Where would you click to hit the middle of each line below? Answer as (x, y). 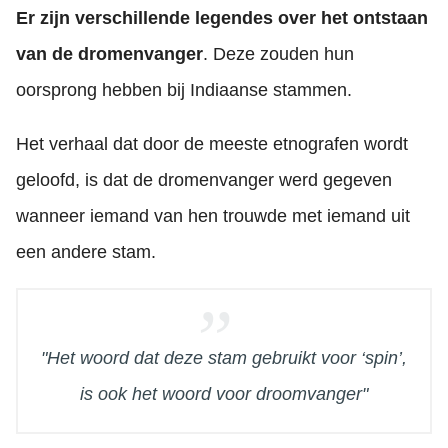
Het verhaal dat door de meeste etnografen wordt (212, 143)
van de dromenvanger (109, 53)
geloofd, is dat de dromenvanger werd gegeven (204, 179)
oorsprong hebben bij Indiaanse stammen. (184, 89)
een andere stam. (86, 251)
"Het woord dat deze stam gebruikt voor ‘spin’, (224, 357)
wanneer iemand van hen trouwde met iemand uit (213, 215)
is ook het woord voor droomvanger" (224, 393)
